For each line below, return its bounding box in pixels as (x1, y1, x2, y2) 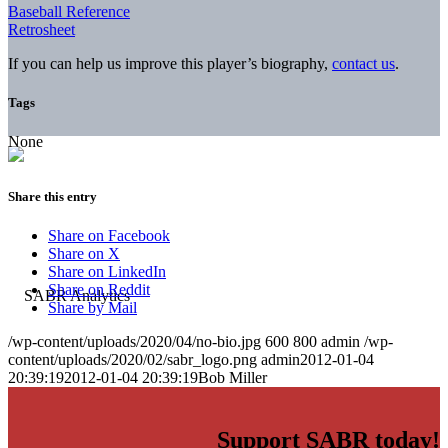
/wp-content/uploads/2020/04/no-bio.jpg (8, 333, 261, 351)
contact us (332, 54, 395, 72)
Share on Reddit (48, 281, 150, 299)
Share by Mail (48, 299, 137, 317)
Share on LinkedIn (48, 263, 166, 281)
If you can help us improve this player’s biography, (8, 54, 332, 72)
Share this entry (8, 189, 97, 205)
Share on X (48, 245, 120, 263)
